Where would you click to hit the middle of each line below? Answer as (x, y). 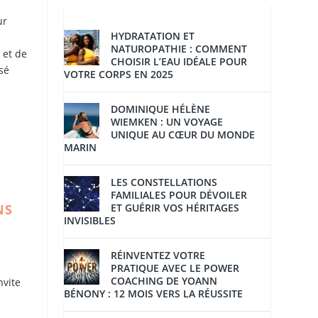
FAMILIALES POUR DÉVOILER (179, 195)
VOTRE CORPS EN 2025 (119, 75)
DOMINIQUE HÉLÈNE (161, 109)
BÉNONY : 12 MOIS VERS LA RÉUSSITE (154, 294)
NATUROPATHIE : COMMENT (179, 49)
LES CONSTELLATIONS (164, 182)
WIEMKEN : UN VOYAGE (167, 122)
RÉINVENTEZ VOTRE (158, 256)
